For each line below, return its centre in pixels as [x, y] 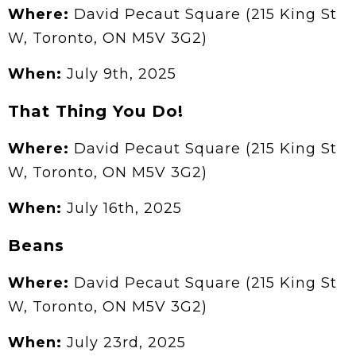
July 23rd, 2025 [126, 343]
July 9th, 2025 [122, 74]
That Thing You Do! [96, 112]
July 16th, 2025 [124, 209]
